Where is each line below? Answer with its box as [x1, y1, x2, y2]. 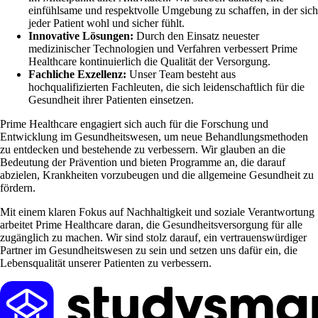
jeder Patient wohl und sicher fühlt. [28, 16, 185, 29]
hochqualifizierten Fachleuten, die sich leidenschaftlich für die [28, 80, 305, 93]
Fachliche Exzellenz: [28, 67, 126, 80]
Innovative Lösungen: [28, 29, 133, 42]
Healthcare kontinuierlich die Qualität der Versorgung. [28, 55, 270, 67]
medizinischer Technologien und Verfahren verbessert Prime [28, 42, 297, 55]
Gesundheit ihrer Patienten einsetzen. [28, 93, 194, 106]
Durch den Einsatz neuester [133, 29, 259, 42]
